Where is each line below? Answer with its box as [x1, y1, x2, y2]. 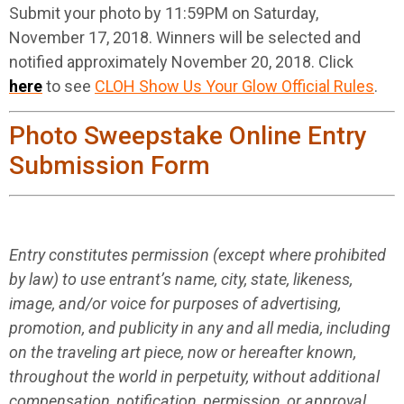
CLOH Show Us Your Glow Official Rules [95, 76, 374, 96]
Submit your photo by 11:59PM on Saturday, [9, 3, 318, 23]
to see [42, 76, 95, 96]
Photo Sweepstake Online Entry [9, 121, 367, 151]
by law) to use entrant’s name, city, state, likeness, [9, 269, 353, 289]
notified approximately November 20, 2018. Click [9, 51, 353, 71]
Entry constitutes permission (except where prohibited [9, 244, 386, 264]
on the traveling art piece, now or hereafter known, [9, 342, 356, 362]
